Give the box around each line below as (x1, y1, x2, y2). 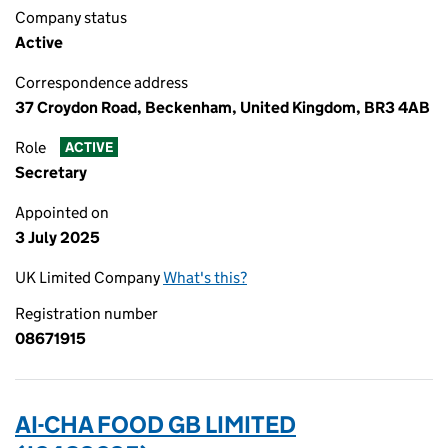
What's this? (163, 268, 247, 287)
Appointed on (15, 203, 109, 222)
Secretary (15, 163, 87, 182)
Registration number (15, 304, 158, 323)
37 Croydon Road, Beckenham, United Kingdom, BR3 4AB (15, 98, 430, 117)
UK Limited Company (15, 268, 163, 287)
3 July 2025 (15, 228, 100, 247)
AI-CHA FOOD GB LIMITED (15, 410, 296, 439)
